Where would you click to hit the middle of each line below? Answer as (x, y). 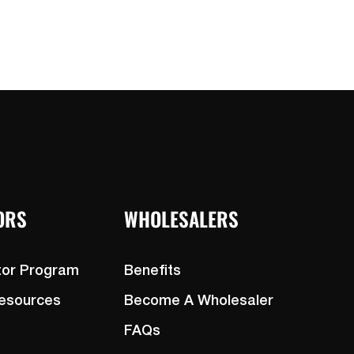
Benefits (152, 271)
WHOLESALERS (181, 218)
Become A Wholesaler (198, 301)
